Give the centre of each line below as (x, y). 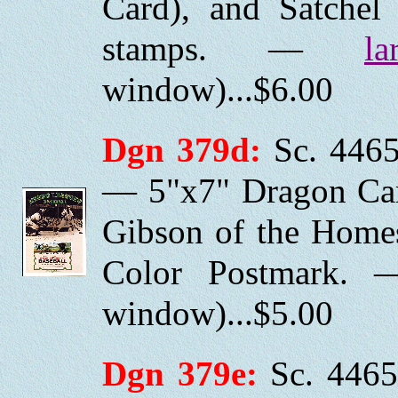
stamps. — (233, 49)
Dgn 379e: (180, 374)
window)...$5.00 (218, 314)
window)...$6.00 (218, 90)
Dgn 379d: (182, 150)
